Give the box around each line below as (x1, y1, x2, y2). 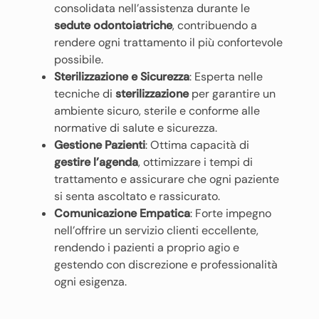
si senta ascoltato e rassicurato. (54, 189, 220, 204)
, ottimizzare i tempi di (138, 155, 253, 169)
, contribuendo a (172, 18, 257, 33)
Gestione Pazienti (54, 137, 145, 152)
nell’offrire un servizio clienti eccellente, (54, 223, 258, 238)
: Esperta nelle (189, 69, 263, 84)
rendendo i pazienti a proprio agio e (54, 240, 239, 255)
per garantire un (189, 86, 276, 101)
